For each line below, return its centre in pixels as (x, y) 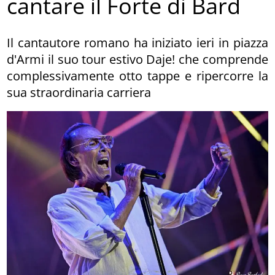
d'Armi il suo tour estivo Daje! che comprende (137, 59)
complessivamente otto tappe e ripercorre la (137, 76)
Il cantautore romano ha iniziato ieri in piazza (137, 42)
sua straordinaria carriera (79, 92)
